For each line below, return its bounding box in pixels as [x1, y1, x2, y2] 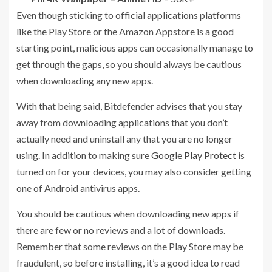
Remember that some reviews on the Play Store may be [16, 240, 243, 252]
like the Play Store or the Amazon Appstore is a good [16, 25, 234, 37]
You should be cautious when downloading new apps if [16, 207, 239, 219]
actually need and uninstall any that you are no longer [16, 132, 233, 144]
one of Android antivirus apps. [16, 182, 140, 194]
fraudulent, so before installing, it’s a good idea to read [16, 256, 240, 268]
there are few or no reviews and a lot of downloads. [16, 223, 225, 236]
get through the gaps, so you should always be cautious [16, 58, 242, 70]
